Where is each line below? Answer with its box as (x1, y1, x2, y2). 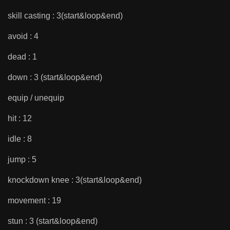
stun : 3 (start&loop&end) (8, 216, 98, 225)
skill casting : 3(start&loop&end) (8, 11, 123, 20)
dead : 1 (8, 52, 37, 61)
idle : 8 (8, 134, 32, 143)
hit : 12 (8, 113, 32, 123)
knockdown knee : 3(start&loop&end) (8, 175, 142, 184)
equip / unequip (8, 93, 64, 102)
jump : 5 (8, 155, 36, 164)
